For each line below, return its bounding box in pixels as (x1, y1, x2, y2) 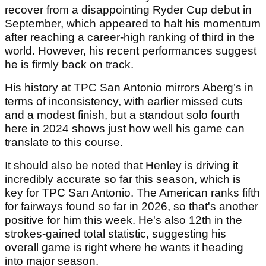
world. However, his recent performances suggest (5, 45, 256, 58)
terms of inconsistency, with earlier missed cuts (5, 95, 243, 108)
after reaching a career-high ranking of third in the (5, 31, 255, 44)
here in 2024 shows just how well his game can (5, 122, 245, 135)
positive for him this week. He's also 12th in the (5, 214, 242, 227)
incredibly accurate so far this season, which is (5, 173, 241, 186)
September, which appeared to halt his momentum (5, 17, 261, 30)
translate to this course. (5, 136, 123, 149)
